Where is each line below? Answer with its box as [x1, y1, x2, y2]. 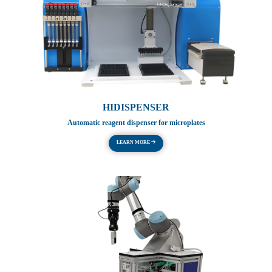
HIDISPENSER [103, 102, 169, 113]
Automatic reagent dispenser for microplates [67, 118, 205, 127]
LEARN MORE [117, 140, 151, 146]
